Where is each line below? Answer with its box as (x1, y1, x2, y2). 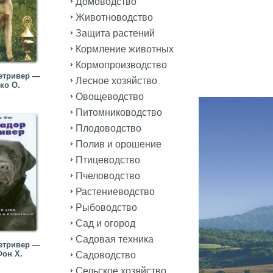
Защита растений (76, 28, 155, 38)
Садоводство (76, 250, 136, 260)
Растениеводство (76, 186, 155, 197)
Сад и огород (76, 218, 135, 229)
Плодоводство (76, 123, 141, 133)
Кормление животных (76, 44, 174, 54)
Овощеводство (76, 91, 144, 102)
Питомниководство (76, 107, 162, 118)
